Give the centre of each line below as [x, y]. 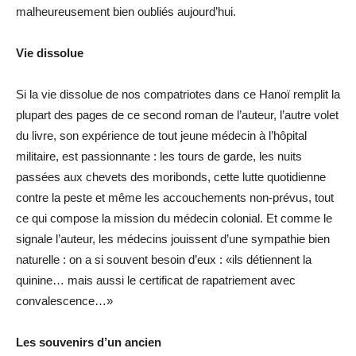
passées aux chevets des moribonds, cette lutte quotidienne [171, 176]
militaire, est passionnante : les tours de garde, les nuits [159, 156]
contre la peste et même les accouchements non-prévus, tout [175, 197]
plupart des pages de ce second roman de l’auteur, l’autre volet [177, 114]
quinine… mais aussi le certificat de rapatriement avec [156, 280]
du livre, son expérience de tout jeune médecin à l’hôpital [161, 135]
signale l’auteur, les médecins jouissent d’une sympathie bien [173, 238]
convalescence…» [64, 300]
